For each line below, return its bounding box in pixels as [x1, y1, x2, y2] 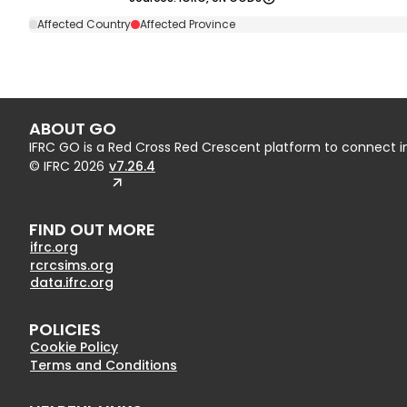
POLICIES [28, 317, 101, 341]
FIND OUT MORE [28, 217, 155, 241]
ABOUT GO [28, 116, 116, 140]
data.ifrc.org [29, 273, 114, 293]
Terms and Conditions [29, 355, 177, 374]
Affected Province [139, 15, 235, 32]
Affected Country [37, 15, 132, 32]
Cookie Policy [29, 337, 118, 356]
